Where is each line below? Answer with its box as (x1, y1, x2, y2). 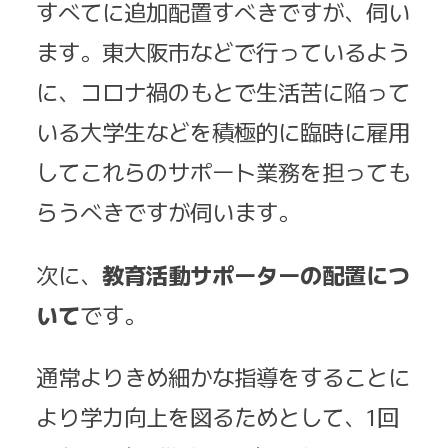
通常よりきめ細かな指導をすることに (36, 360, 410, 393)
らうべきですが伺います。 (36, 195, 300, 228)
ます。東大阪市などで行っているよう (36, 35, 410, 68)
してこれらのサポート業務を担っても (36, 155, 410, 188)
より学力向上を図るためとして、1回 (36, 400, 399, 433)
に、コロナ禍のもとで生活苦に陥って (36, 75, 410, 108)
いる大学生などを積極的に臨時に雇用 (36, 115, 410, 148)
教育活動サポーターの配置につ (102, 257, 410, 290)
